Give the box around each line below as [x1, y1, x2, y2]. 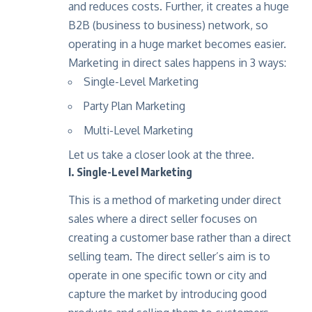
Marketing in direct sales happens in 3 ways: [68, 56, 286, 70]
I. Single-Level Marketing [68, 165, 192, 180]
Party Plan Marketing [84, 99, 185, 114]
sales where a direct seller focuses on [68, 211, 257, 226]
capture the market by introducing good [68, 286, 267, 301]
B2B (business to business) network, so [68, 18, 268, 33]
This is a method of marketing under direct [68, 192, 281, 207]
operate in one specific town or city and [68, 267, 267, 282]
